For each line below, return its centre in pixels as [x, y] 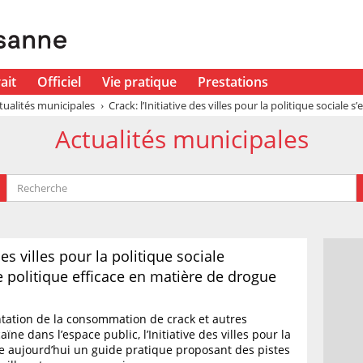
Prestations [233, 82]
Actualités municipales [181, 139]
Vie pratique [139, 82]
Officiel [59, 82]
